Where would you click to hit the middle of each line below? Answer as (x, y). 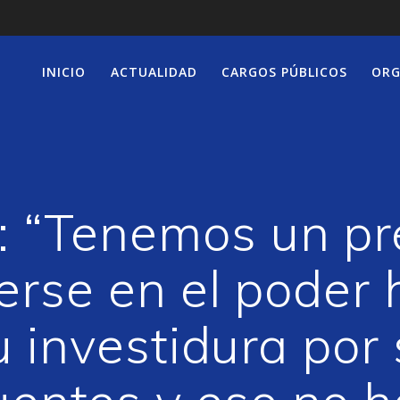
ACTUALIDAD (154, 71)
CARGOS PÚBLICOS (284, 71)
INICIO (64, 71)
